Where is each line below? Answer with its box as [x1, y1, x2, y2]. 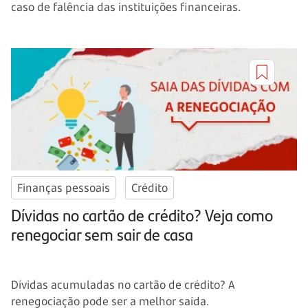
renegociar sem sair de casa [11, 221, 193, 245]
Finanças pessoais [17, 179, 110, 195]
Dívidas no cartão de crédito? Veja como [11, 202, 273, 226]
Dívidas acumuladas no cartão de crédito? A [11, 276, 235, 292]
